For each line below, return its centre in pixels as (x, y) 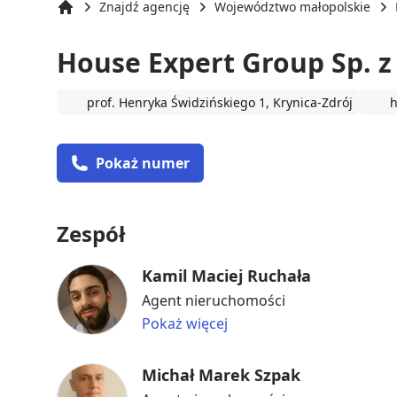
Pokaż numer (143, 163)
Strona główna (99, 24)
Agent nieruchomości (214, 300)
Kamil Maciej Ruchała (226, 275)
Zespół (91, 233)
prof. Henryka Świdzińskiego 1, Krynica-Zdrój (220, 102)
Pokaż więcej (185, 323)
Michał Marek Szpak (221, 374)
